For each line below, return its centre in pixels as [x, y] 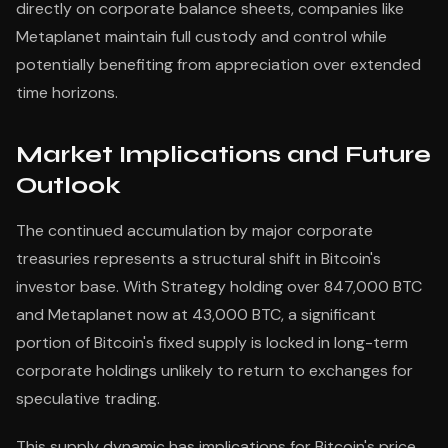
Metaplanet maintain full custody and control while [201, 36]
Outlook [68, 185]
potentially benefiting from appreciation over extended [218, 64]
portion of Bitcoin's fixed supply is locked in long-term [212, 342]
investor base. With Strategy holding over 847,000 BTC [219, 286]
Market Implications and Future [223, 154]
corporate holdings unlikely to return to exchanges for [214, 370]
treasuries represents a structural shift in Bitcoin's [198, 258]
